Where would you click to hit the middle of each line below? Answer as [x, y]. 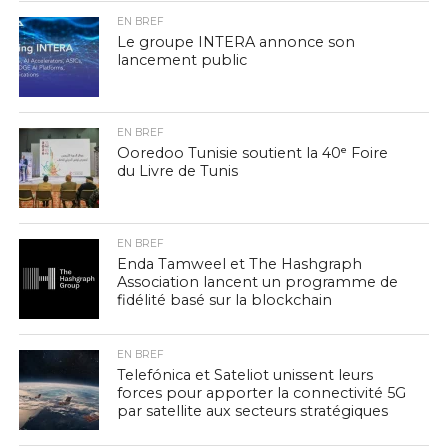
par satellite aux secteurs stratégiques [253, 411]
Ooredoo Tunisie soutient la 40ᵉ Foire [253, 153]
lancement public [182, 60]
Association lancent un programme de [258, 282]
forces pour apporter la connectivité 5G [262, 393]
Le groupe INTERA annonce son [236, 42]
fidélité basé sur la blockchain [225, 300]
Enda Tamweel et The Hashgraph [240, 264]
